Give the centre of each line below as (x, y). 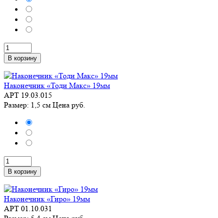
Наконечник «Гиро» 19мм (47, 199)
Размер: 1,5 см (28, 105)
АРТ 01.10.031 (28, 209)
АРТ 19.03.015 (28, 95)
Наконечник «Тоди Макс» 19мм (57, 85)
